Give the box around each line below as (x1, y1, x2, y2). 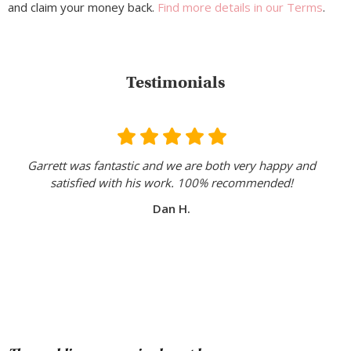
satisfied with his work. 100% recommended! (50, 175, 293, 191)
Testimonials (126, 72, 225, 93)
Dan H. (153, 201, 190, 217)
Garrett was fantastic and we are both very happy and (27, 157, 316, 174)
